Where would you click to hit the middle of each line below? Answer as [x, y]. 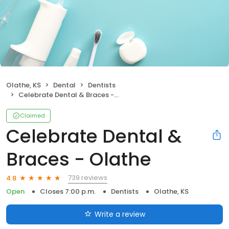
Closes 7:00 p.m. [68, 192]
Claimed [32, 116]
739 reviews [88, 178]
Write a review [120, 214]
